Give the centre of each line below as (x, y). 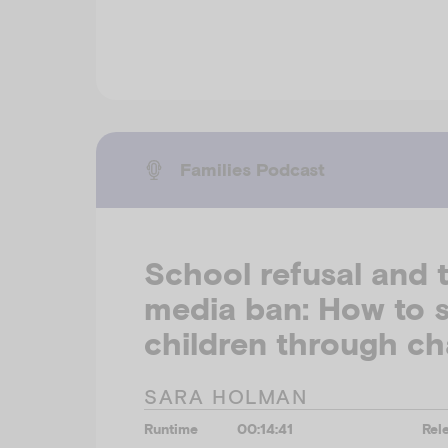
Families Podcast (252, 169)
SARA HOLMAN (226, 396)
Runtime (171, 428)
